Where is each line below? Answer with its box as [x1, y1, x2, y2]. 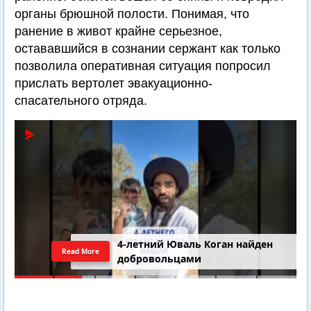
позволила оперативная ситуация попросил [15, 59, 271, 73]
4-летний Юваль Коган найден [117, 237, 274, 251]
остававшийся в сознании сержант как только [15, 42, 280, 56]
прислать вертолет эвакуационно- [15, 76, 212, 90]
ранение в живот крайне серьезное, [15, 24, 222, 38]
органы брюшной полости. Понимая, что [15, 7, 249, 21]
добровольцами [117, 252, 202, 266]
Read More [62, 246, 99, 256]
